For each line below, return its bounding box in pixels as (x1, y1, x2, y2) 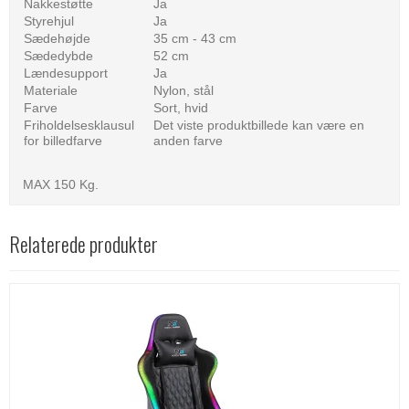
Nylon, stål (153, 83, 214, 99)
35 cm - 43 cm (153, 31, 236, 47)
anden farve (153, 133, 223, 149)
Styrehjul (24, 14, 74, 29)
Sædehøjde (24, 31, 90, 47)
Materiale (24, 83, 78, 99)
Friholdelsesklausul (24, 118, 134, 133)
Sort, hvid (153, 100, 208, 116)
